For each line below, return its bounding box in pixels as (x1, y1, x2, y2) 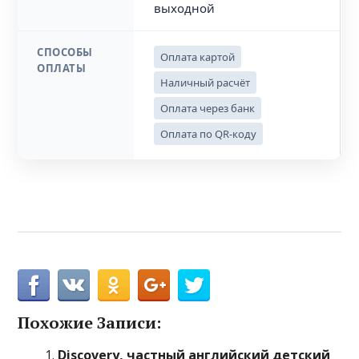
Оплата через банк (160, 101, 256, 115)
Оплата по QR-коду (160, 127, 257, 141)
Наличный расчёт (160, 75, 251, 90)
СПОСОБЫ (37, 45, 93, 59)
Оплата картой (160, 50, 236, 64)
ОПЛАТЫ (37, 61, 87, 75)
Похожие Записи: (18, 312, 162, 333)
